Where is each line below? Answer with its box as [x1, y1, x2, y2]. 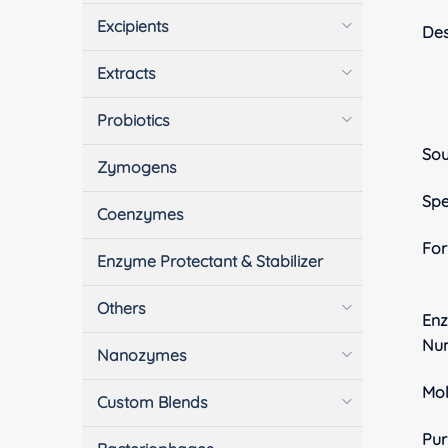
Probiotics [97, 109, 171, 130]
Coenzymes [97, 203, 185, 224]
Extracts [97, 62, 157, 83]
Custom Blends [97, 391, 209, 412]
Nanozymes [97, 344, 188, 365]
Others [97, 297, 147, 318]
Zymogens [97, 156, 178, 177]
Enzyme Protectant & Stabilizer [97, 250, 324, 271]
